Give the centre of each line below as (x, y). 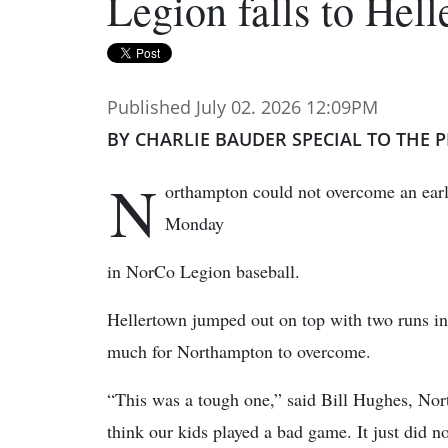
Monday (194, 223)
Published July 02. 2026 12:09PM (242, 107)
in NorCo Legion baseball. (203, 271)
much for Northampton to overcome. (239, 351)
